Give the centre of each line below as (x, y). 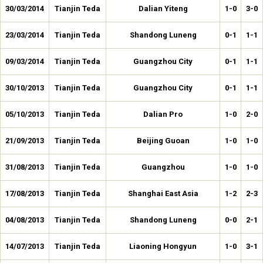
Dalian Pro (163, 114)
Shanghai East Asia (163, 193)
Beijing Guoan (163, 141)
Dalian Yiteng (163, 9)
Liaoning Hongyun (163, 246)
